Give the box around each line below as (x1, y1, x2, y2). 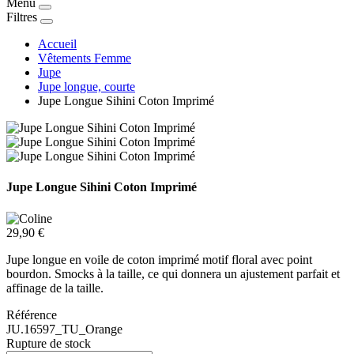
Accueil (38, 37, 77, 51)
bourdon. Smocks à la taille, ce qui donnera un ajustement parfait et (6, 266, 340, 281)
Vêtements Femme (38, 51, 131, 65)
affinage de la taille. (6, 281, 104, 295)
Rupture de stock (6, 336, 91, 350)
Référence (6, 307, 57, 322)
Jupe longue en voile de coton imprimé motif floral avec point (6, 252, 312, 266)
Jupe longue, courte (38, 80, 135, 93)
